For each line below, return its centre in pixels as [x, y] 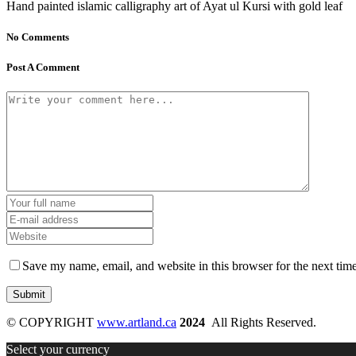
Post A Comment [43, 68]
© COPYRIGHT [52, 323]
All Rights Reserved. [262, 323]
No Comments [38, 37]
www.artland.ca [137, 323]
